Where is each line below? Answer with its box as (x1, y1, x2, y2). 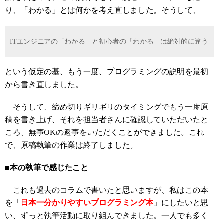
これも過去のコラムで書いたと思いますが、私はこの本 (5, 186, 208, 194)
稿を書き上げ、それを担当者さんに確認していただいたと (5, 115, 208, 124)
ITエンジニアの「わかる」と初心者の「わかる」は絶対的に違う (10, 38, 208, 45)
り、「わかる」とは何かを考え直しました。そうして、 (5, 6, 200, 14)
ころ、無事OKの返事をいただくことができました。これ (5, 128, 204, 136)
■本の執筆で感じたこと (5, 163, 88, 172)
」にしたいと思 (153, 198, 208, 207)
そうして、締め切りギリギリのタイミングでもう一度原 (5, 103, 208, 111)
